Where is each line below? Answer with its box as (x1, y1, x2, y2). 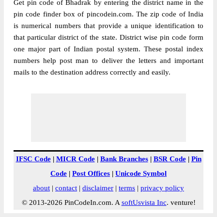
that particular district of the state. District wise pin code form (14, 33, 203, 41)
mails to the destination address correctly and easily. (14, 68, 170, 76)
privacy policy (140, 184, 184, 192)
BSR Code (153, 155, 186, 163)
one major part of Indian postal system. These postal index (14, 45, 203, 53)
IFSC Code (15, 155, 51, 163)
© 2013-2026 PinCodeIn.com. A (21, 199, 122, 206)
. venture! (166, 199, 196, 206)
